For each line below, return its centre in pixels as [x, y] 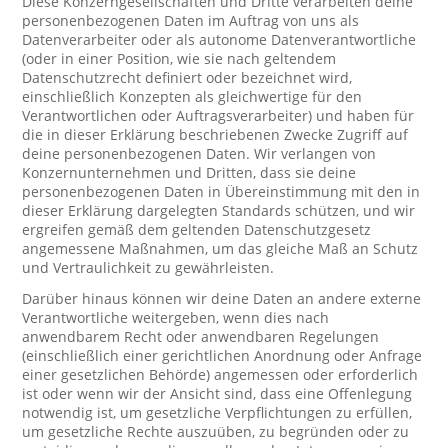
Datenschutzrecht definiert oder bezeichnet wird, [187, 77]
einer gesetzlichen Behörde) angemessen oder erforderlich [220, 374]
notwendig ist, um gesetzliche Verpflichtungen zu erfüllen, [217, 412]
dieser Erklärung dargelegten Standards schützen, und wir [219, 210]
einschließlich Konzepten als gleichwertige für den [192, 96]
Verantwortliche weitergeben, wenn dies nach [176, 317]
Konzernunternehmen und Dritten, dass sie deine [189, 172]
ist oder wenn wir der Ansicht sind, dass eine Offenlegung [217, 393]
